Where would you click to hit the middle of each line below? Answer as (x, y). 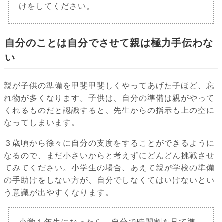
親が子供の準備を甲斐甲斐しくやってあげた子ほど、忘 (109, 86)
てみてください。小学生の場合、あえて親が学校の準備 (109, 168)
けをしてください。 (57, 6)
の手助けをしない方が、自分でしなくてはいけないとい (109, 180)
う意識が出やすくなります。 (59, 193)
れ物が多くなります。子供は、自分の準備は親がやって (109, 98)
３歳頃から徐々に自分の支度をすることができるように (109, 143)
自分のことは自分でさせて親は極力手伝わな (109, 43)
